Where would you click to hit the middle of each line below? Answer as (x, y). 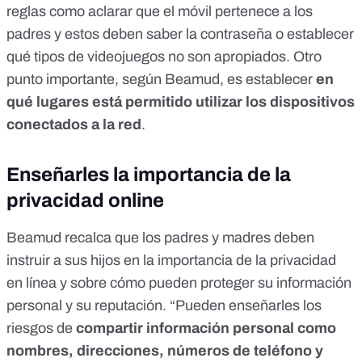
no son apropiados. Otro (243, 57)
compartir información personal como (206, 328)
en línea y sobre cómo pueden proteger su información (179, 283)
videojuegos (126, 57)
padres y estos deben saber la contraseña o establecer (180, 34)
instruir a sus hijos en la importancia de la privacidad (171, 261)
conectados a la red (74, 125)
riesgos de (41, 328)
